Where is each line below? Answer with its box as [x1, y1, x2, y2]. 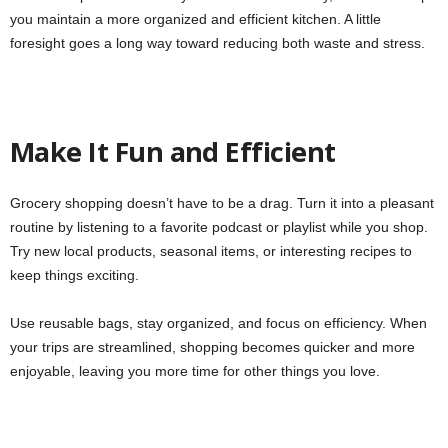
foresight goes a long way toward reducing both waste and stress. [10, 35, 425, 52]
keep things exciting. [10, 267, 139, 284]
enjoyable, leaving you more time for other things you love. [10, 363, 380, 380]
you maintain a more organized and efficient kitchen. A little [10, 11, 381, 28]
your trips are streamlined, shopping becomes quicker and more [10, 339, 415, 356]
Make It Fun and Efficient [10, 133, 336, 171]
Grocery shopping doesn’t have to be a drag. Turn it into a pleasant [10, 195, 434, 212]
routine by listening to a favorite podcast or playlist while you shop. [10, 219, 428, 236]
